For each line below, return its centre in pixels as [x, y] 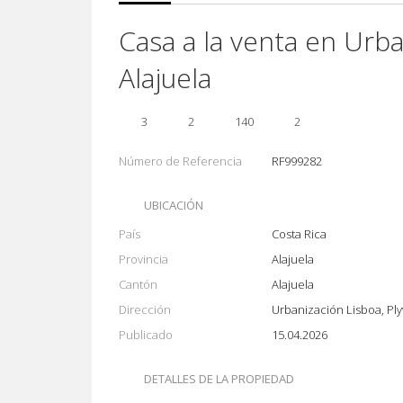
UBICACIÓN [174, 205]
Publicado [146, 335]
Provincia [143, 259]
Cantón [138, 284]
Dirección [145, 309]
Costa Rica [299, 234]
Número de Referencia [180, 161]
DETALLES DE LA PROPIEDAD [219, 379]
